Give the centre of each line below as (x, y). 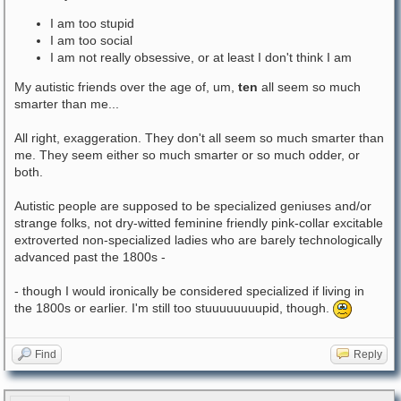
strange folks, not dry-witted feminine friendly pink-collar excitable (199, 222)
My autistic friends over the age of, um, (126, 86)
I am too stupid (92, 23)
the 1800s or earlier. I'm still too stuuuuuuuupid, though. (174, 308)
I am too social (91, 40)
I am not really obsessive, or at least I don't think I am (201, 57)
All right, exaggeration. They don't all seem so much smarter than (199, 137)
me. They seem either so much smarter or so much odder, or (187, 154)
